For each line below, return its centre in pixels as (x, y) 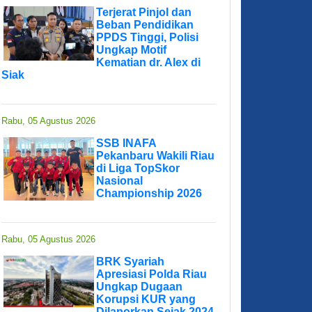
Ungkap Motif (131, 50)
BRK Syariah (130, 262)
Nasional (119, 181)
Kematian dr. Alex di (148, 63)
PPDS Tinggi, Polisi (147, 38)
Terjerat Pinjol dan (144, 13)
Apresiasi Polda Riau (151, 274)
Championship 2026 (149, 194)
